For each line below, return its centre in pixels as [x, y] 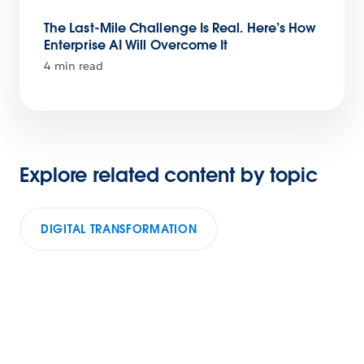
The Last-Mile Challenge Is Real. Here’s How [180, 28]
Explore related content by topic [169, 175]
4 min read [74, 66]
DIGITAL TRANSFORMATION [119, 230]
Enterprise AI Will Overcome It [136, 45]
